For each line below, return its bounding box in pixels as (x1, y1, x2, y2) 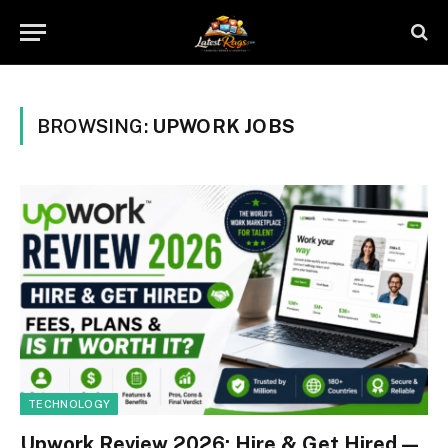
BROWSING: (37, 115, 152, 137)
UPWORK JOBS (151, 115, 295, 137)
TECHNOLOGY (28, 397, 111, 410)
